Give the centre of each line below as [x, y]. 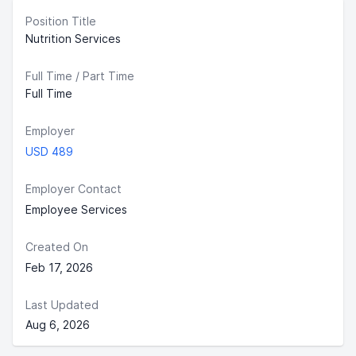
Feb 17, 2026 [59, 267]
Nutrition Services [73, 39]
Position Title [61, 21]
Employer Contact [74, 189]
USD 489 [49, 151]
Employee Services [76, 209]
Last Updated [62, 305]
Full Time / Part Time [80, 76]
